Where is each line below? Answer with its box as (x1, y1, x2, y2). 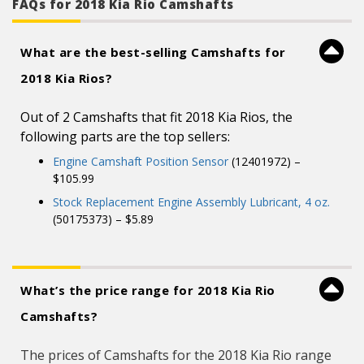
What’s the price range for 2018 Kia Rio (20, 282, 275, 298)
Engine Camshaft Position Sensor (53, 154, 228, 169)
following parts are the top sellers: (20, 128, 230, 145)
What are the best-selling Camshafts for (20, 44, 286, 60)
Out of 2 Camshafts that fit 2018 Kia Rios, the (20, 108, 292, 126)
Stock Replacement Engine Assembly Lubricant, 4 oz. (53, 194, 330, 210)
